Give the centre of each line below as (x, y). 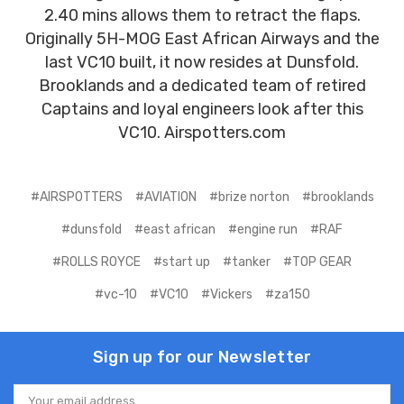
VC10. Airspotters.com (202, 133)
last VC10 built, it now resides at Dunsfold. (202, 63)
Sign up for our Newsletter (202, 358)
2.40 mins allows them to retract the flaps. (202, 16)
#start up (182, 262)
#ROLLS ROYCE (96, 262)
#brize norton (249, 197)
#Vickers (226, 295)
